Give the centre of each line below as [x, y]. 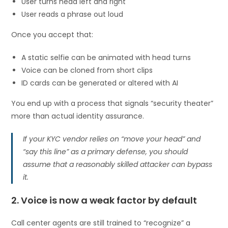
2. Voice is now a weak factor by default [104, 200]
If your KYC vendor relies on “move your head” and [112, 139]
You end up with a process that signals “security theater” [112, 103]
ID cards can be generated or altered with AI [100, 83]
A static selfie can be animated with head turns [106, 57]
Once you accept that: [52, 34]
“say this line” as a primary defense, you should [106, 151]
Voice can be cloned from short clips [87, 70]
